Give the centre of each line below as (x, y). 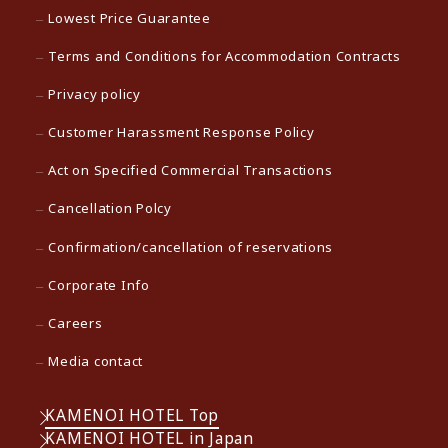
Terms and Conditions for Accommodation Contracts (224, 56)
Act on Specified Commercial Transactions (190, 170)
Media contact (96, 360)
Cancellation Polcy (110, 208)
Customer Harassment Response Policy (181, 132)
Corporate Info (99, 284)
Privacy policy (94, 94)
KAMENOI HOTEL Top (132, 415)
